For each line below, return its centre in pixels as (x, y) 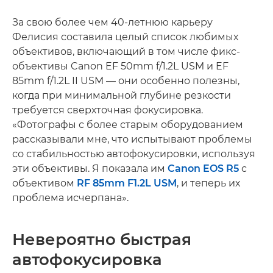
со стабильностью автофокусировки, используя (134, 154)
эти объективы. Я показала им (90, 168)
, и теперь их (208, 183)
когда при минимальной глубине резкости (122, 95)
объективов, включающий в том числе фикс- (126, 51)
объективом (44, 183)
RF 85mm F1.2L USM (127, 183)
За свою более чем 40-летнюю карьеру (112, 22)
